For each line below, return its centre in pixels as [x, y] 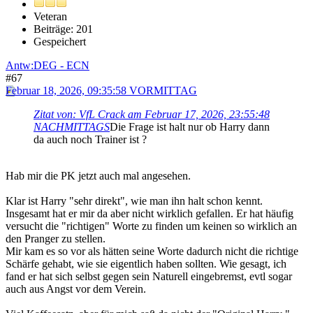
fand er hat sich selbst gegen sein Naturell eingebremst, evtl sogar [149, 276]
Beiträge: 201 [63, 29]
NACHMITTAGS [72, 126]
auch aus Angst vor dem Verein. [76, 289]
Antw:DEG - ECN [48, 65]
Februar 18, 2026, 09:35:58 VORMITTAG [101, 90]
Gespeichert [60, 41]
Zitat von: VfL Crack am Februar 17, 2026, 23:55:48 [152, 114]
